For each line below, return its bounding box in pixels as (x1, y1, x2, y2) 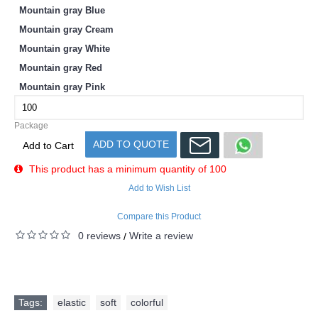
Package (14, 120, 48, 131)
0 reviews (78, 229, 121, 241)
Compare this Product (117, 211, 201, 221)
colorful (131, 296, 163, 308)
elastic (57, 296, 86, 308)
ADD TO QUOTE (93, 138, 169, 150)
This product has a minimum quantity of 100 (26, 163, 226, 175)
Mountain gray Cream (19, 23, 114, 35)
